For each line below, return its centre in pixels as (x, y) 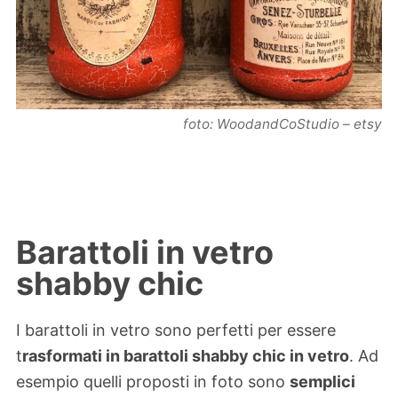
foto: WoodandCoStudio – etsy (283, 123)
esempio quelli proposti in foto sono (153, 381)
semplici (322, 381)
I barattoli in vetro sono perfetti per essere (176, 330)
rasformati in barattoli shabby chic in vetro (186, 355)
